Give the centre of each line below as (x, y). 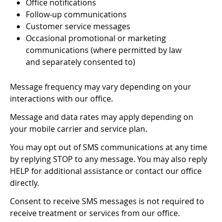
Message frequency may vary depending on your (101, 87)
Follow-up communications (76, 14)
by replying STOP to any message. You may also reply (109, 159)
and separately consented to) (81, 62)
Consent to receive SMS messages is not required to (107, 201)
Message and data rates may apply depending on (102, 117)
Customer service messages (78, 26)
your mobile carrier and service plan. (79, 129)
